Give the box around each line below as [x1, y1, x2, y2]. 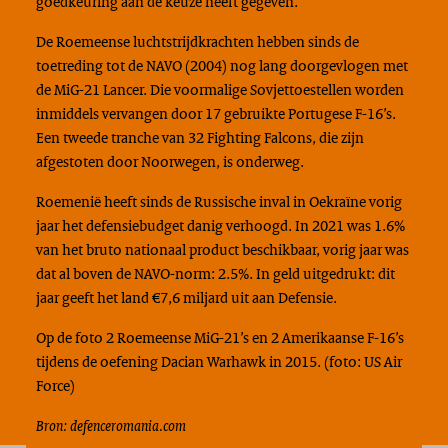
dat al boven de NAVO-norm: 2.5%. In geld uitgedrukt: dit [35, 263, 395, 284]
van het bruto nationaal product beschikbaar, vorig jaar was [35, 239, 409, 260]
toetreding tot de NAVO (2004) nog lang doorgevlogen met [35, 55, 408, 76]
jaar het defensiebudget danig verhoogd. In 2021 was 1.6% [35, 215, 405, 236]
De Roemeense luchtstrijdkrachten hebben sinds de [35, 31, 359, 52]
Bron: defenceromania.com [35, 416, 186, 436]
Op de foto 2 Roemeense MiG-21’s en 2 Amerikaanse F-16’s [35, 327, 404, 348]
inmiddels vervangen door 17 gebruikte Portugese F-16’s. [35, 103, 396, 124]
